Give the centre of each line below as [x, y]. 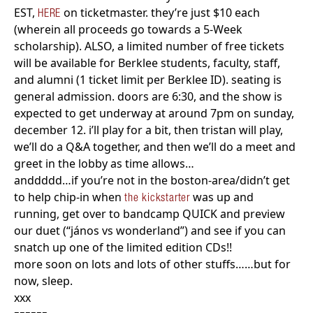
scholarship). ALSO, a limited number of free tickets [149, 46]
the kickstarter [157, 197]
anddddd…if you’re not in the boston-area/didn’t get [152, 180]
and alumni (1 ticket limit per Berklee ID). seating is [148, 79]
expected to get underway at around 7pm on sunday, [154, 113]
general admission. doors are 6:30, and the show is [148, 96]
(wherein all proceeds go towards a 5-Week [128, 29]
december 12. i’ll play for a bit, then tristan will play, [148, 130]
